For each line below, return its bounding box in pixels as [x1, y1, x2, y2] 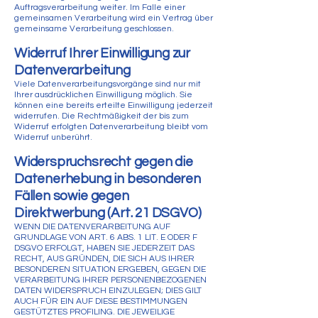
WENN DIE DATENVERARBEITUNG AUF [14, 222, 170, 231]
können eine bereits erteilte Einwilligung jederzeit [14, 101, 213, 110]
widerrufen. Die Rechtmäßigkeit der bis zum [14, 111, 189, 121]
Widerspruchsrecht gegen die [14, 155, 193, 169]
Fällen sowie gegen [14, 189, 129, 203]
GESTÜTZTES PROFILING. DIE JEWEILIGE [14, 307, 175, 317]
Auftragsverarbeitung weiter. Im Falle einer [14, 3, 185, 12]
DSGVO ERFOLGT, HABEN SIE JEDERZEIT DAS [14, 243, 194, 253]
